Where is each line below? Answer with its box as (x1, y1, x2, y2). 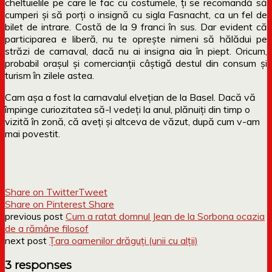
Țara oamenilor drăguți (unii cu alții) (49, 234, 198, 246)
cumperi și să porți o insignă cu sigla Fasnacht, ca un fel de (5, 8, 267, 21)
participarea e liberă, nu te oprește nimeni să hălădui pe (5, 32, 267, 45)
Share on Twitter (5, 185, 78, 198)
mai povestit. (5, 127, 60, 140)
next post (5, 234, 49, 246)
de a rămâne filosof (5, 222, 89, 234)
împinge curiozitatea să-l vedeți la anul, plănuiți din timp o (5, 103, 250, 115)
